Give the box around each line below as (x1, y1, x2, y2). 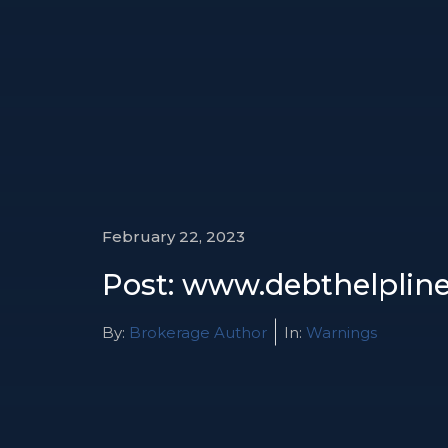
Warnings (306, 322, 377, 342)
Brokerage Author (125, 322, 267, 342)
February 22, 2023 (102, 226, 245, 246)
